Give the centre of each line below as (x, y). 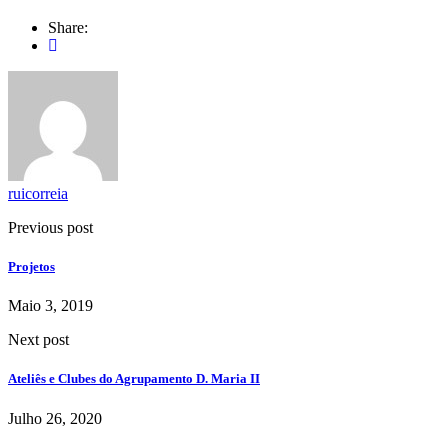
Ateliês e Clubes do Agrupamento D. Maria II (134, 379)
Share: (68, 27)
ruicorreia (38, 193)
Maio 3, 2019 (50, 306)
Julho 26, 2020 (55, 418)
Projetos (31, 267)
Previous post (50, 227)
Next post (38, 340)
